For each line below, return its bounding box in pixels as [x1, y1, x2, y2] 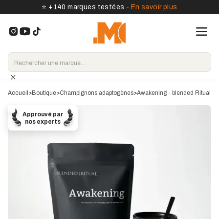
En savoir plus [131, 3, 177, 11]
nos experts [24, 118, 61, 126]
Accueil [7, 89, 28, 96]
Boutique [31, 89, 56, 96]
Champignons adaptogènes [59, 89, 133, 96]
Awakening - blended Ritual [136, 89, 211, 96]
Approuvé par [22, 111, 63, 118]
